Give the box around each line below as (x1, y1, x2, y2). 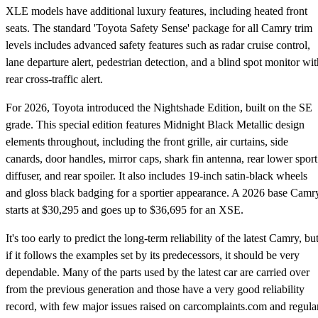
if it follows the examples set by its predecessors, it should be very (6, 248, 300, 261)
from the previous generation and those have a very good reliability (6, 283, 305, 295)
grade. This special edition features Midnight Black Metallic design (6, 118, 305, 131)
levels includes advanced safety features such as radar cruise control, (6, 38, 310, 51)
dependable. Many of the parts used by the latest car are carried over (6, 265, 309, 278)
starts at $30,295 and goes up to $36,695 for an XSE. (6, 203, 243, 216)
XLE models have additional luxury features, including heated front (6, 4, 307, 17)
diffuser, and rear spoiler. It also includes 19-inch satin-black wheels (6, 169, 307, 182)
